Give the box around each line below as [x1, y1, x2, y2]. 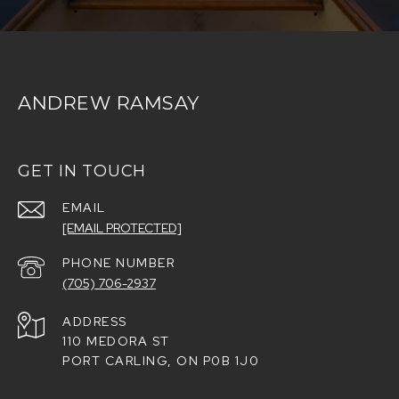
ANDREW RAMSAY [18, 92, 199, 114]
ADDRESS [62, 313, 127, 330]
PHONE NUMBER [62, 255, 175, 271]
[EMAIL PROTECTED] [62, 220, 182, 236]
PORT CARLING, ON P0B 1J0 [62, 353, 259, 369]
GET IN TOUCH [18, 161, 146, 181]
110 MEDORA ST [62, 333, 170, 349]
